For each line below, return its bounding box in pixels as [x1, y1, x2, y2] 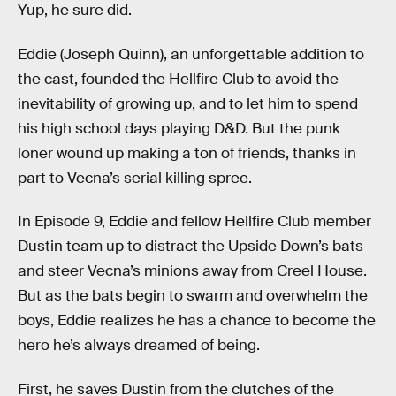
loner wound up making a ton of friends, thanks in [18, 143, 356, 163]
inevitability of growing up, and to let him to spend [18, 94, 358, 113]
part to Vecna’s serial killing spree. [18, 168, 252, 187]
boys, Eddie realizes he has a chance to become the [18, 311, 376, 331]
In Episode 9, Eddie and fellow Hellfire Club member [18, 212, 371, 232]
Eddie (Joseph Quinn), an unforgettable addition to [18, 44, 364, 64]
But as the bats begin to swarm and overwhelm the [18, 286, 368, 306]
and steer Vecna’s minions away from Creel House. [18, 262, 367, 281]
